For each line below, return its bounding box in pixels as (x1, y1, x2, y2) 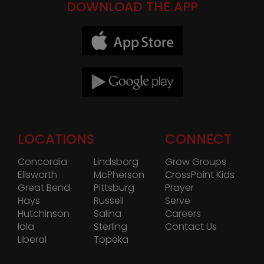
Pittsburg (94, 181, 134, 195)
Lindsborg (94, 155, 138, 169)
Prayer (165, 181, 194, 195)
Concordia (18, 155, 67, 169)
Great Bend (18, 181, 70, 195)
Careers (165, 207, 201, 221)
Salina (94, 207, 121, 221)
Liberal (18, 233, 47, 247)
